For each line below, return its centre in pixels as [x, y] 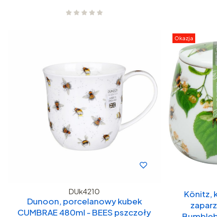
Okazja [184, 38]
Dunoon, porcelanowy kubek [84, 201]
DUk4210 [84, 191]
